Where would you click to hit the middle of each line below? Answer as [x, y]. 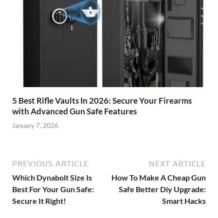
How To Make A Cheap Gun [159, 177]
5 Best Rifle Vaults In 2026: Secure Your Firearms [102, 100]
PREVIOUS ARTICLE [50, 163]
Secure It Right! [39, 200]
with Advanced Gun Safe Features [74, 111]
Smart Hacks [184, 200]
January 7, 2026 [35, 125]
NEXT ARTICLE [177, 163]
